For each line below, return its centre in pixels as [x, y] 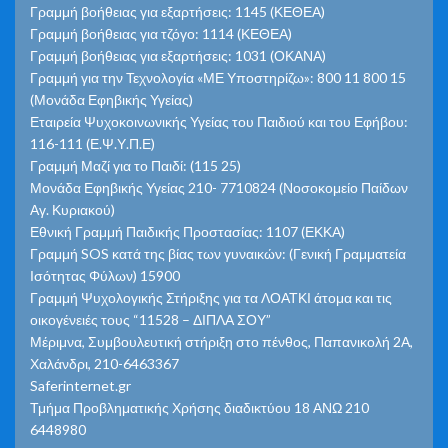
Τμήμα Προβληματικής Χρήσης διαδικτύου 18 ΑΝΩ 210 [199, 407]
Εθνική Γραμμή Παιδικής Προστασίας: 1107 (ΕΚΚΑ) [187, 231]
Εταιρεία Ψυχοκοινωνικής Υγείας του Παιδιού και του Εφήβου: [219, 121]
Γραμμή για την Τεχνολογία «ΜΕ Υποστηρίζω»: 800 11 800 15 [218, 77]
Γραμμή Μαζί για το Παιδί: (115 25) [135, 165]
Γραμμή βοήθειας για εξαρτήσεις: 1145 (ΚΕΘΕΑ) [177, 11]
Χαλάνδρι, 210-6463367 [104, 363]
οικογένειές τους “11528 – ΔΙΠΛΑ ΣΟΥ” [150, 319]
